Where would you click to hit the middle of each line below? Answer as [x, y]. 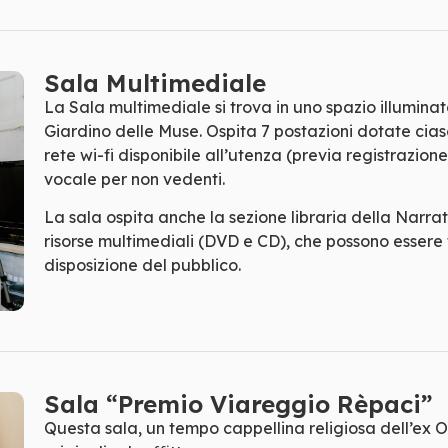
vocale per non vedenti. [134, 178]
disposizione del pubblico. [142, 265]
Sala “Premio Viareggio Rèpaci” [237, 404]
